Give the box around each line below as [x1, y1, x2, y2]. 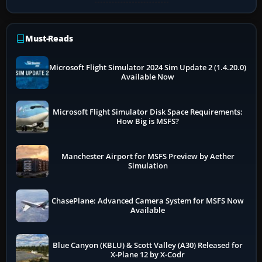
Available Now [121, 71, 175, 82]
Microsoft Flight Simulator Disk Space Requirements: [53, 106, 243, 117]
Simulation [127, 160, 168, 171]
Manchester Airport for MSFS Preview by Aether [61, 151, 235, 161]
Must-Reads [25, 32, 73, 44]
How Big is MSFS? [116, 116, 180, 126]
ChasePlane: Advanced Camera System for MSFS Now [51, 195, 244, 206]
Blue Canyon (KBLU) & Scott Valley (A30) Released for [53, 240, 243, 250]
